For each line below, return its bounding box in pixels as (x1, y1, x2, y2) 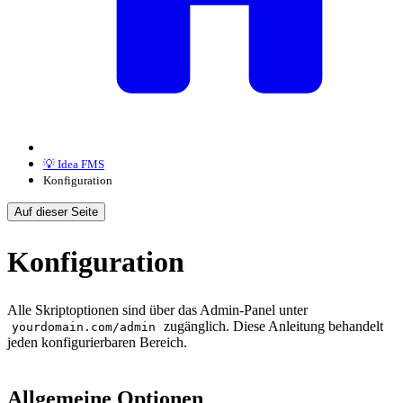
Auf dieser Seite (14, 205, 98, 219)
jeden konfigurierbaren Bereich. (7, 335, 187, 351)
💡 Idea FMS (43, 157, 104, 171)
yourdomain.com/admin (12, 320, 157, 335)
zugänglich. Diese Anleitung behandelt (160, 318, 384, 335)
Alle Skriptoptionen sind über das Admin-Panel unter (7, 302, 308, 318)
